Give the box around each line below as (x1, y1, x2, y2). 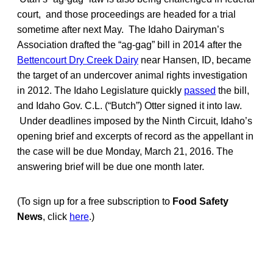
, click (43, 211, 69, 222)
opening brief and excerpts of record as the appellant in (17, 130, 253, 141)
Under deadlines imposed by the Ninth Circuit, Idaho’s (17, 115, 252, 126)
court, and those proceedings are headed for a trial (17, 9, 236, 19)
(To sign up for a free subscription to (17, 196, 172, 207)
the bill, (216, 85, 249, 96)
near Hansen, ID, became (138, 54, 251, 65)
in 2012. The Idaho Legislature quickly (17, 85, 184, 96)
